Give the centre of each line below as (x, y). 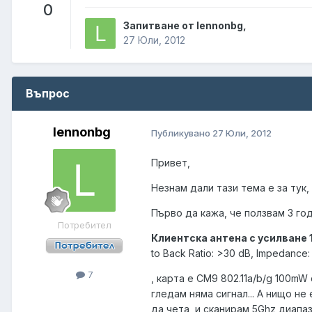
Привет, (171, 163)
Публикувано (182, 133)
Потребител (84, 225)
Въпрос (48, 94)
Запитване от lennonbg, (185, 26)
